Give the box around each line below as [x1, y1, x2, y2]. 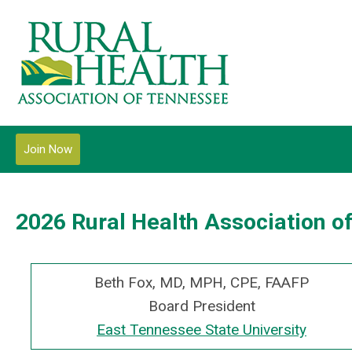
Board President [148, 297, 255, 315]
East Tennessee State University [97, 321, 306, 339]
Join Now [24, 142, 72, 156]
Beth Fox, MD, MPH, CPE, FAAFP [94, 273, 309, 291]
